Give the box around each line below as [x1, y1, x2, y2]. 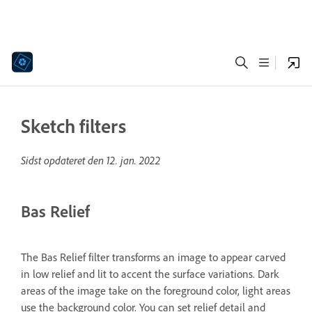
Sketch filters [21, 114, 126, 138]
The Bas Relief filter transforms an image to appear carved [21, 249, 286, 264]
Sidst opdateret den [21, 153, 107, 167]
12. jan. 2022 [107, 153, 160, 167]
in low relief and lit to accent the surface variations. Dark [21, 266, 279, 281]
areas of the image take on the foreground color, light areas [21, 283, 290, 297]
